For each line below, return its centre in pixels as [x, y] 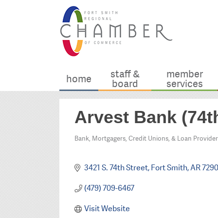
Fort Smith [169, 168]
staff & [125, 74]
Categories [96, 145]
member [184, 74]
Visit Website [107, 209]
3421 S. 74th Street [116, 168]
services [184, 84]
